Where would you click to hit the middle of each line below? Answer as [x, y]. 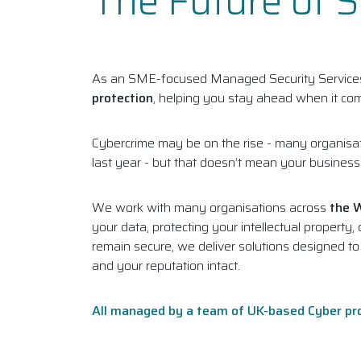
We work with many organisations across [211, 207]
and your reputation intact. [166, 265]
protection [122, 98]
